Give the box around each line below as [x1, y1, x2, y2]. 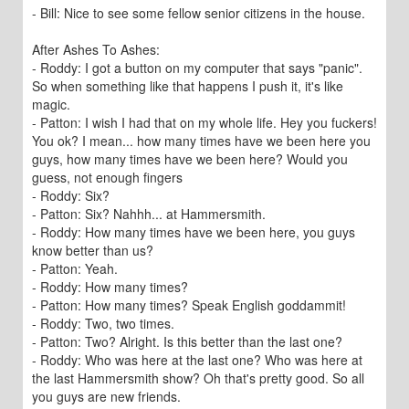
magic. [32, 95, 70, 113]
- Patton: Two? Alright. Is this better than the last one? [32, 332, 342, 351]
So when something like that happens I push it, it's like [32, 77, 343, 95]
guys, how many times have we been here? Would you [32, 150, 348, 168]
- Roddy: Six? [32, 186, 110, 204]
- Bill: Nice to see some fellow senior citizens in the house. [32, 4, 365, 22]
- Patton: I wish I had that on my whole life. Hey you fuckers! [32, 113, 377, 131]
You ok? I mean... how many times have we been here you [32, 131, 371, 150]
